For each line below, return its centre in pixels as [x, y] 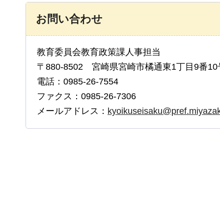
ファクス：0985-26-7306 [86, 96]
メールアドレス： [72, 111]
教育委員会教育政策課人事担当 [99, 52]
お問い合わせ [69, 19]
